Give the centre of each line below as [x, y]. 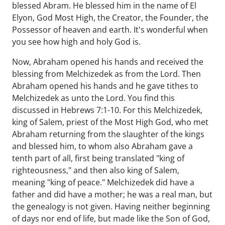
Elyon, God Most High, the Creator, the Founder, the [110, 18]
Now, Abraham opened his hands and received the [108, 62]
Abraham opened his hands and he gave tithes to [105, 86]
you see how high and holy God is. [76, 42]
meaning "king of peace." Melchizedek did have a [103, 182]
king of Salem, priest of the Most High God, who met [110, 122]
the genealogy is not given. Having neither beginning [111, 206]
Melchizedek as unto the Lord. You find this [93, 98]
